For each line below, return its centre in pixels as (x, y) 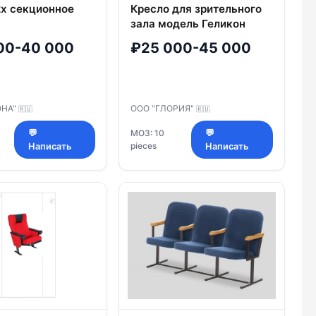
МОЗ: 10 (147, 133)
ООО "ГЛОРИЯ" (163, 108)
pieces (144, 145)
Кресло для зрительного (196, 9)
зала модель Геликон (188, 24)
